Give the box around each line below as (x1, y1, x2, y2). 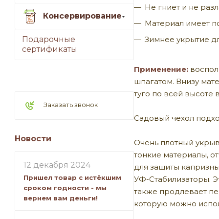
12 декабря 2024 (23, 160, 90, 170)
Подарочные (22, 35, 75, 44)
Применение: (134, 65, 188, 74)
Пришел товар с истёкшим (23, 174, 121, 182)
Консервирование (43, 11, 122, 21)
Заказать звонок (44, 101, 98, 109)
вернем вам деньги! (23, 194, 98, 202)
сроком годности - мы (23, 184, 107, 192)
